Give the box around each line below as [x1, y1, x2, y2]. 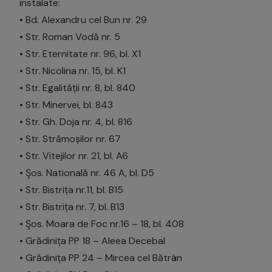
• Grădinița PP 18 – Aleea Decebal [19, 234, 165, 247]
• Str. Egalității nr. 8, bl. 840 [19, 81, 135, 94]
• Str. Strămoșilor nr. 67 [19, 132, 121, 145]
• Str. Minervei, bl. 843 [19, 98, 113, 111]
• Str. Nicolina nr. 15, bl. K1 [19, 64, 126, 77]
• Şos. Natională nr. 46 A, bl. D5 [19, 166, 154, 179]
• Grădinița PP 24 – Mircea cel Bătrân [19, 251, 182, 264]
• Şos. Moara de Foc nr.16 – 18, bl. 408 [19, 217, 184, 230]
